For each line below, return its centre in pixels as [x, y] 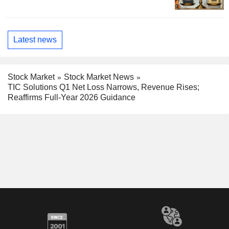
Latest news [35, 40]
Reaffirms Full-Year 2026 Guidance [72, 98]
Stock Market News [99, 77]
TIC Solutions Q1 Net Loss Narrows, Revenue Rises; [104, 87]
